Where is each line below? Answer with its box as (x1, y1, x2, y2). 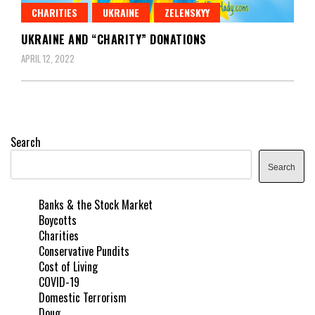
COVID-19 (39, 274, 79, 291)
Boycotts (39, 212, 77, 229)
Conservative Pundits (39, 243, 129, 260)
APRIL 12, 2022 (21, 51, 75, 66)
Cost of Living (39, 258, 98, 276)
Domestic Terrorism (39, 289, 127, 307)
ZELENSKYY (165, 5, 210, 20)
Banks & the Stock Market (39, 196, 153, 214)
